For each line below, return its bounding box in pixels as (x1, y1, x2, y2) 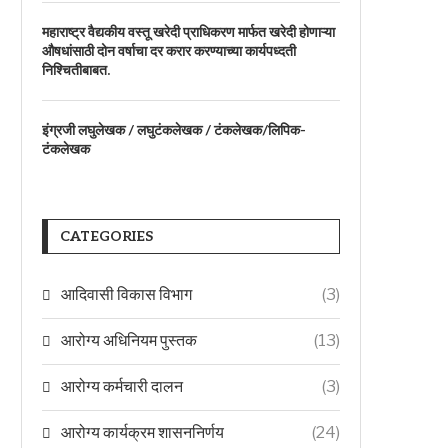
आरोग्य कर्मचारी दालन (61, 377, 183, 396)
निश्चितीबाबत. (42, 62, 110, 79)
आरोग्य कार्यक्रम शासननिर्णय (61, 423, 224, 442)
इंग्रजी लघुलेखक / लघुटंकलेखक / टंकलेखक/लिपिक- (42, 122, 306, 139)
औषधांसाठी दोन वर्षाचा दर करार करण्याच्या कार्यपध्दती (42, 43, 296, 60)
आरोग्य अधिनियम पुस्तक (61, 331, 197, 350)
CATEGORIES (60, 228, 153, 245)
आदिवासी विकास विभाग (61, 285, 192, 304)
